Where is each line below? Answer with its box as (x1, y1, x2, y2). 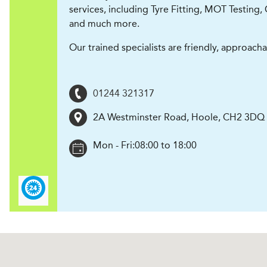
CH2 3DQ (223, 111, 265, 123)
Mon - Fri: (93, 139, 135, 151)
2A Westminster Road (93, 111, 187, 123)
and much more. (69, 18, 139, 29)
